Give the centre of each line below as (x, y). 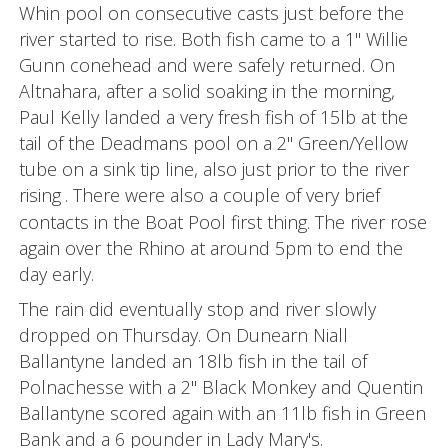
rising (39, 195)
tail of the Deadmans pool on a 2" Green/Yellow (213, 143)
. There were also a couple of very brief (222, 195)
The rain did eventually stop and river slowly (197, 309)
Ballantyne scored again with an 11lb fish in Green (222, 413)
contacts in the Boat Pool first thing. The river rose (222, 222)
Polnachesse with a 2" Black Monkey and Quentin (220, 387)
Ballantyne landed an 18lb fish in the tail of (192, 361)
